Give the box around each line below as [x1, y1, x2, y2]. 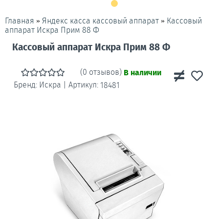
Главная [5, 16, 34, 26]
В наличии [124, 68, 162, 78]
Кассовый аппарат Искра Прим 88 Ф [12, 42, 170, 53]
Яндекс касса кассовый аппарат [42, 16, 159, 26]
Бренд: [13, 80, 39, 89]
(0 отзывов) [80, 67, 124, 77]
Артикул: [68, 80, 100, 89]
